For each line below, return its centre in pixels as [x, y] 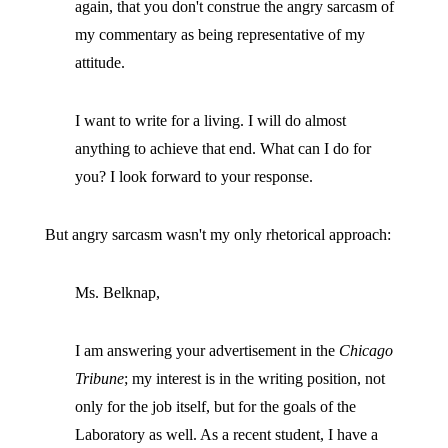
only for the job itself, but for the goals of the [215, 406]
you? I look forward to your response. [193, 176]
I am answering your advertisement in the [206, 350]
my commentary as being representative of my [219, 34]
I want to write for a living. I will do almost [210, 120]
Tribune [99, 378]
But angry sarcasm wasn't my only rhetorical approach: [217, 234]
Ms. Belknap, [117, 292]
